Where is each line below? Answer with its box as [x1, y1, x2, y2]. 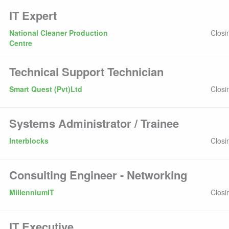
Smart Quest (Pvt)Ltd [9, 84, 82, 94]
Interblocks [9, 135, 49, 146]
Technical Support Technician [9, 63, 164, 80]
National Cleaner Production [9, 28, 108, 38]
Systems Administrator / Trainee [9, 115, 179, 131]
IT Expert [9, 7, 57, 24]
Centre [9, 38, 32, 48]
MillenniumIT [9, 187, 54, 197]
